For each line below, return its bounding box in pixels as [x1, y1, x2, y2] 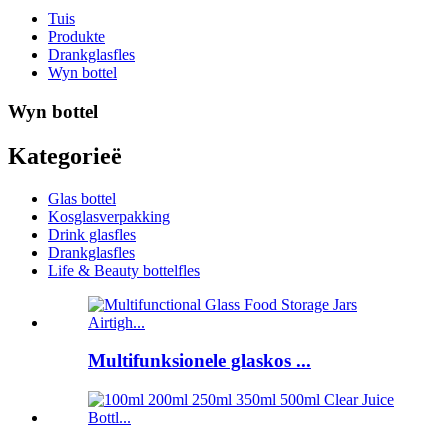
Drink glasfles [48, 225, 136, 243]
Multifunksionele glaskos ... [88, 350, 311, 372]
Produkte [48, 28, 105, 45]
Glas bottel [48, 189, 116, 207]
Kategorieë [8, 142, 122, 169]
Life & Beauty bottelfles [48, 261, 200, 279]
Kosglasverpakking [48, 207, 170, 225]
